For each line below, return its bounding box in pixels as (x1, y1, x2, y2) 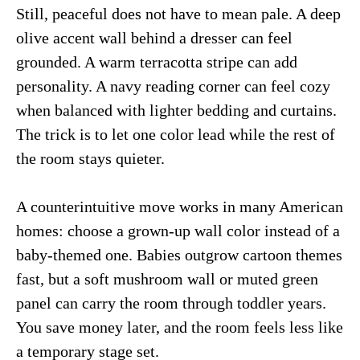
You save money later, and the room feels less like (16, 317, 343, 336)
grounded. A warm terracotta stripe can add (16, 52, 297, 71)
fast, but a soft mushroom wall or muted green (16, 269, 318, 288)
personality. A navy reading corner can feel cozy (16, 76, 330, 95)
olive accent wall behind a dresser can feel (16, 28, 292, 47)
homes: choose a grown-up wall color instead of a (16, 221, 340, 239)
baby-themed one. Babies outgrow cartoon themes (16, 245, 342, 264)
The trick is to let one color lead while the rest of (16, 125, 335, 143)
